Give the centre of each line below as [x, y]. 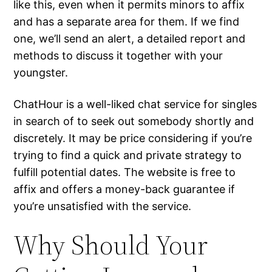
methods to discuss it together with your [118, 56]
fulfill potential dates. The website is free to [125, 172]
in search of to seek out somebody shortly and [134, 121]
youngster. [41, 73]
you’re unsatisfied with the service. [103, 206]
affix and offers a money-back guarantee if [124, 189]
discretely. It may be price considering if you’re [133, 138]
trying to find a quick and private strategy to [128, 155]
